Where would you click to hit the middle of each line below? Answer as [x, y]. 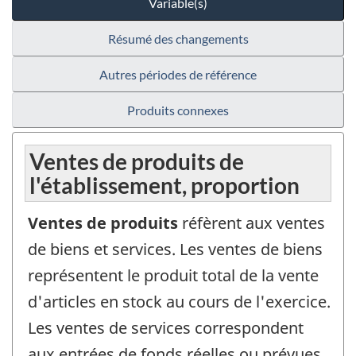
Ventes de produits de [137, 162]
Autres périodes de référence [178, 75]
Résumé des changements [178, 39]
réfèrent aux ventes [253, 223]
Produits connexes [178, 110]
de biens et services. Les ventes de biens [175, 250]
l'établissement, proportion [164, 186]
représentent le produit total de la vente [173, 276]
